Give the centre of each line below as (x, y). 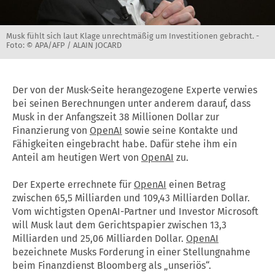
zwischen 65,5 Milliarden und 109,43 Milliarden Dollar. (131, 198)
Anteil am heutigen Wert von (77, 157)
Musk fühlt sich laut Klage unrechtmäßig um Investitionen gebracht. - (133, 36)
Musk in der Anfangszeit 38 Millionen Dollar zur (116, 117)
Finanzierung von (51, 130)
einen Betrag (196, 184)
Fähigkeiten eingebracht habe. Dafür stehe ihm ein (125, 144)
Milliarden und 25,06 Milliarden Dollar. (99, 238)
